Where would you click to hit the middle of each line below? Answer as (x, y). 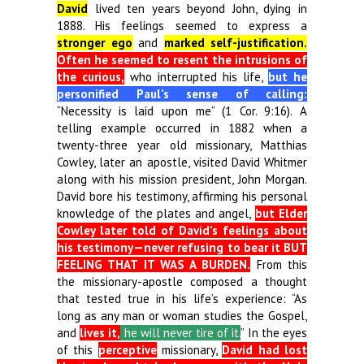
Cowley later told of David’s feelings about (182, 230)
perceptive (127, 350)
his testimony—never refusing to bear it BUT (182, 247)
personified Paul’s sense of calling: (182, 94)
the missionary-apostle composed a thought (182, 282)
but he (288, 77)
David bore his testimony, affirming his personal (182, 196)
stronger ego (95, 43)
